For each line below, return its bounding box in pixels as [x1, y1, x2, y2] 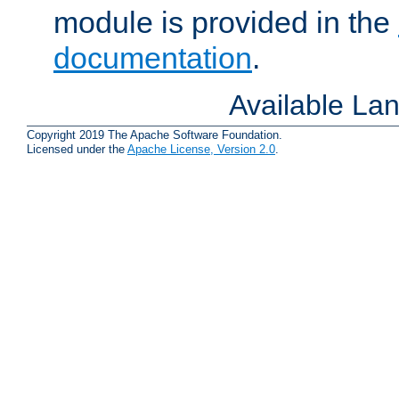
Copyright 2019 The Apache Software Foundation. [27, 128, 282, 142]
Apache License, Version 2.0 [127, 142, 275, 157]
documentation [53, 41, 252, 76]
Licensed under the [27, 142, 127, 157]
